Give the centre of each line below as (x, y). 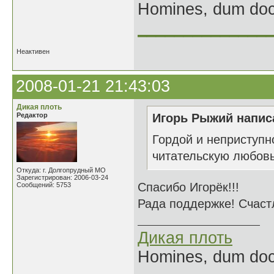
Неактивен (33, 51)
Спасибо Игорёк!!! (188, 187)
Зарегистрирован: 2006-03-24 (62, 177)
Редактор (32, 115)
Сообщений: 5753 (44, 185)
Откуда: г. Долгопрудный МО (61, 170)
